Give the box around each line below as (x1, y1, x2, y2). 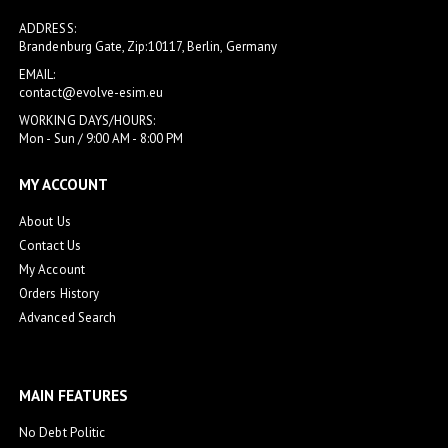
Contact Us (19, 236, 81, 254)
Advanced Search (19, 308, 117, 326)
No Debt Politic (19, 424, 106, 442)
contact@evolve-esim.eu (19, 84, 164, 101)
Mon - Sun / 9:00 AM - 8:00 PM (19, 130, 184, 147)
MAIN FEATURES (19, 386, 129, 406)
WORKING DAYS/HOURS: (19, 112, 156, 129)
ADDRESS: (19, 20, 76, 37)
